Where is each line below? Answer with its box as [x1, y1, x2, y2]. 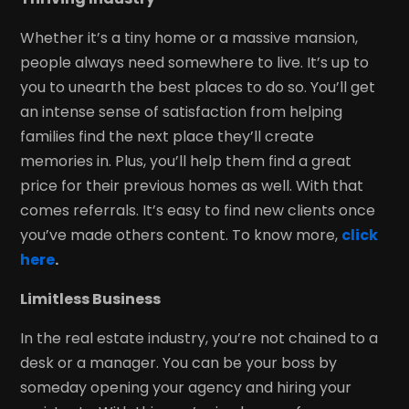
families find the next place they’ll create [20, 125, 315, 147]
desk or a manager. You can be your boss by [20, 351, 338, 373]
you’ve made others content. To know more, [20, 224, 342, 246]
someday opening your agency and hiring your [20, 376, 352, 398]
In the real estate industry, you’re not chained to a [20, 327, 379, 349]
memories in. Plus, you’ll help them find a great [20, 150, 352, 172]
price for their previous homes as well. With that [20, 174, 364, 196]
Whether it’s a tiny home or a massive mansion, [20, 26, 359, 48]
